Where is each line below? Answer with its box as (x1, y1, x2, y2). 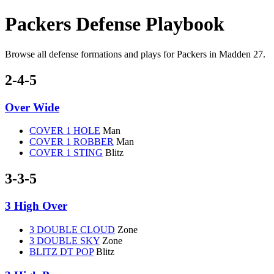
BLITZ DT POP (29, 246, 94, 257)
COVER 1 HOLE (29, 125, 100, 136)
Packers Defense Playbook (5, 13, 224, 35)
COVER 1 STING (29, 147, 103, 158)
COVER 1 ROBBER (29, 136, 114, 147)
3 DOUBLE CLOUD (29, 224, 115, 235)
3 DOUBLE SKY (29, 235, 100, 246)
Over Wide (5, 100, 59, 114)
